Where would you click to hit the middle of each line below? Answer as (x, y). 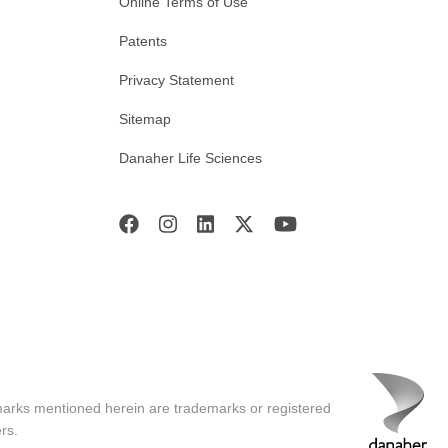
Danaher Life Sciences (190, 158)
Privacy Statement (176, 80)
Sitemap (145, 119)
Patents (143, 41)
